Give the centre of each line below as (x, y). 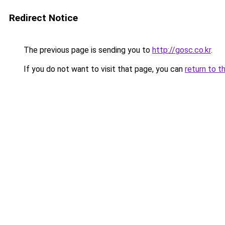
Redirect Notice (43, 18)
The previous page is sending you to (87, 50)
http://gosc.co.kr (182, 50)
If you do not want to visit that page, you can (103, 69)
